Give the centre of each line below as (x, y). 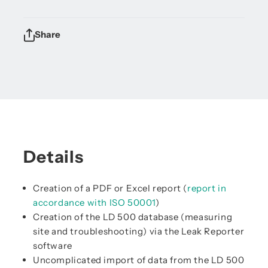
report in (207, 188)
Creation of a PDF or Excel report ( (110, 188)
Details (54, 157)
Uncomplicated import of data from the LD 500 (139, 260)
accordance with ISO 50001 (95, 202)
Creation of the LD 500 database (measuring (133, 217)
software (53, 246)
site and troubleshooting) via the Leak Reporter (139, 231)
